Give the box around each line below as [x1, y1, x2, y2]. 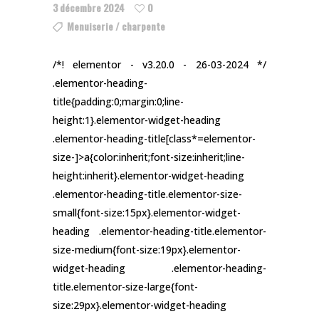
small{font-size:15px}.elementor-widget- [53, 205, 241, 219]
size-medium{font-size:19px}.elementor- [53, 242, 241, 256]
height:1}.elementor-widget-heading [53, 113, 221, 127]
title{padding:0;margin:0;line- [53, 94, 184, 108]
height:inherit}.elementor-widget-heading [53, 168, 244, 182]
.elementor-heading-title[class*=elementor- [53, 131, 256, 145]
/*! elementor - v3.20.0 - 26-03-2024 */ [53, 57, 266, 71]
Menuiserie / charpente [67, 18, 165, 33]
